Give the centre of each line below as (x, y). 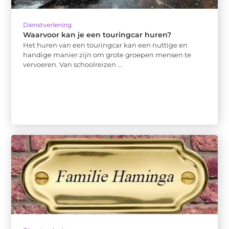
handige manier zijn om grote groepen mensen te (107, 55)
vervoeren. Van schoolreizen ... (73, 65)
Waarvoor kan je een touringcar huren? (97, 35)
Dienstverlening (48, 25)
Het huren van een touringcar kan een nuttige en (106, 45)
